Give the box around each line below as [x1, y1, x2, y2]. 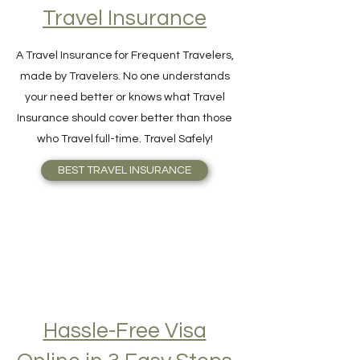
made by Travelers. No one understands [19, 97, 230, 108]
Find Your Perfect [39, 3, 211, 26]
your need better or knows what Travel [24, 118, 225, 129]
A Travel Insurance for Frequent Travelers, [15, 76, 234, 88]
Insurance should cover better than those [17, 139, 232, 150]
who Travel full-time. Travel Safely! [36, 160, 213, 171]
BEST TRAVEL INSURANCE [58, 191, 191, 202]
